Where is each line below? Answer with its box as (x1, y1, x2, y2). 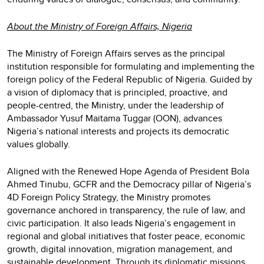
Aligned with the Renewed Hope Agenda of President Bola (7, 164, 249, 178)
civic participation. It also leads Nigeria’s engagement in (7, 216, 236, 230)
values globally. (7, 137, 70, 151)
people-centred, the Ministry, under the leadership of (7, 98, 224, 112)
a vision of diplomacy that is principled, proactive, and (7, 85, 227, 99)
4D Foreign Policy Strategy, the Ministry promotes (7, 190, 210, 204)
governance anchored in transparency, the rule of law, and (7, 203, 245, 217)
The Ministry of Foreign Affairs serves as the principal (7, 46, 225, 60)
